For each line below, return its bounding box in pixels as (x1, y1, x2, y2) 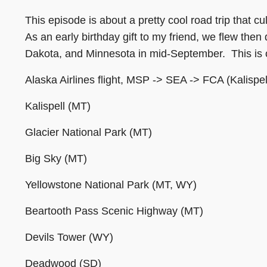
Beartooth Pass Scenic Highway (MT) (25, 204, 203, 217)
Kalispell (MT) (25, 100, 91, 112)
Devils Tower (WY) (25, 231, 113, 243)
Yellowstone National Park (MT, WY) (25, 178, 197, 191)
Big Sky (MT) (25, 152, 87, 164)
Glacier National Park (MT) (25, 126, 152, 138)
